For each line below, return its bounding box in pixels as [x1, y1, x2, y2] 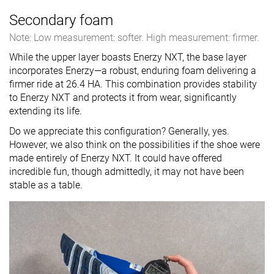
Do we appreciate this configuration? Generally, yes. [9, 125, 229, 138]
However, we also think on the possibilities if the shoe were [9, 139, 260, 151]
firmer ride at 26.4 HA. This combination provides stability [9, 78, 257, 91]
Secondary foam [9, 12, 113, 29]
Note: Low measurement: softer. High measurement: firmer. [9, 32, 259, 44]
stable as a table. [9, 179, 83, 191]
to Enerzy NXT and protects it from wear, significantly [9, 92, 237, 104]
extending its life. [9, 105, 82, 117]
